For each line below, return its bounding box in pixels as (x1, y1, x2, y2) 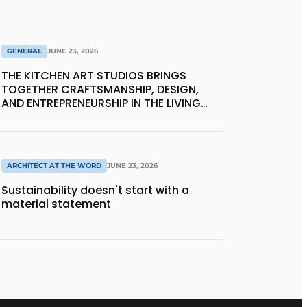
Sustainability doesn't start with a (1, 182, 189, 199)
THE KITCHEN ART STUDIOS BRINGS (1, 67, 186, 84)
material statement (1, 196, 111, 212)
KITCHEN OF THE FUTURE (1, 108, 130, 125)
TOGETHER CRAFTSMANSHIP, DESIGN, (1, 81, 199, 97)
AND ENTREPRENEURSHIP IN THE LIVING (1, 95, 201, 111)
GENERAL (7, 46, 42, 56)
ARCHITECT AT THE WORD (7, 161, 101, 171)
